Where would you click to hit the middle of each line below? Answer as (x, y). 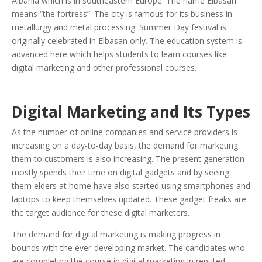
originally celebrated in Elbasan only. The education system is (127, 40)
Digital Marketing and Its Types (131, 111)
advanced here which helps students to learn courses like (119, 54)
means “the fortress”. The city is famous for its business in (122, 13)
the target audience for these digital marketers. (101, 212)
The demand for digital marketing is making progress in (116, 234)
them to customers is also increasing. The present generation (128, 158)
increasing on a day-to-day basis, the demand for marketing (125, 145)
